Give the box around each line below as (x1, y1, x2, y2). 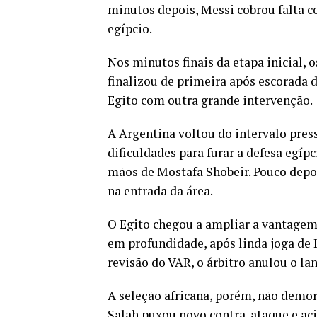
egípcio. (108, 21, 152, 37)
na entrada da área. (108, 183, 213, 199)
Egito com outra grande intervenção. (108, 92, 313, 108)
